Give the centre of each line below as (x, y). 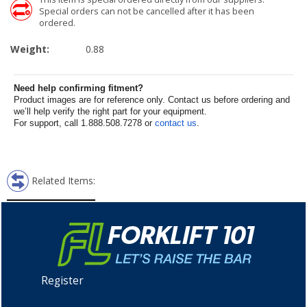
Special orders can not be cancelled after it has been (147, 11)
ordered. (57, 23)
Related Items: (63, 181)
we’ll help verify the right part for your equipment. (110, 111)
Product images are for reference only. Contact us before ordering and (152, 100)
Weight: (31, 49)
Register (62, 281)
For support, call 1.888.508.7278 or (84, 123)
